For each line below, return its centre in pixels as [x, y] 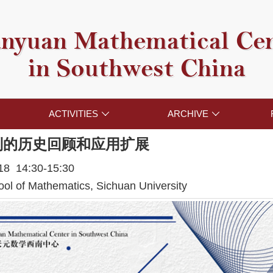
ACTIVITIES [73, 114]
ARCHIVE [188, 114]
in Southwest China [136, 69]
